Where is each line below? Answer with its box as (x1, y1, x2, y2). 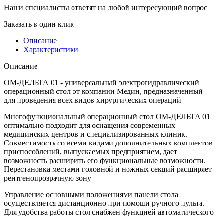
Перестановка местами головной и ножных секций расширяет (4, 164, 212, 173)
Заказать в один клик (4, 19, 74, 28)
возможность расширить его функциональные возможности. (4, 156, 206, 164)
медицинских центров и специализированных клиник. (4, 129, 187, 138)
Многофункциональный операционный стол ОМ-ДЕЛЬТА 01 (4, 112, 212, 121)
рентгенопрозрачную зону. (4, 173, 92, 182)
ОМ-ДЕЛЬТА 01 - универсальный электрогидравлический (4, 78, 199, 87)
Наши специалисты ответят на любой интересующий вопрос (4, 3, 207, 12)
